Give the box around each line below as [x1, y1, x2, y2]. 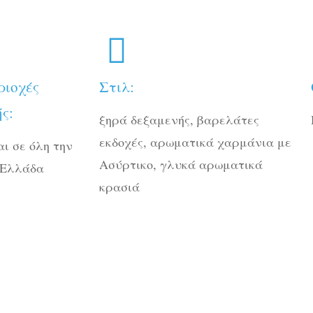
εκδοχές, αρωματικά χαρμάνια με [99, 133, 292, 150]
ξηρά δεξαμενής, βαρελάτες [99, 110, 260, 128]
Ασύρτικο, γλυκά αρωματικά [99, 155, 263, 173]
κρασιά [99, 177, 140, 195]
